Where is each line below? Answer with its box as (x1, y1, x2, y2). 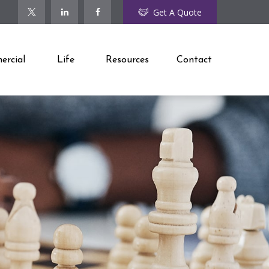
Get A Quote (153, 6, 202, 18)
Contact (177, 55, 212, 65)
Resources (106, 55, 149, 65)
